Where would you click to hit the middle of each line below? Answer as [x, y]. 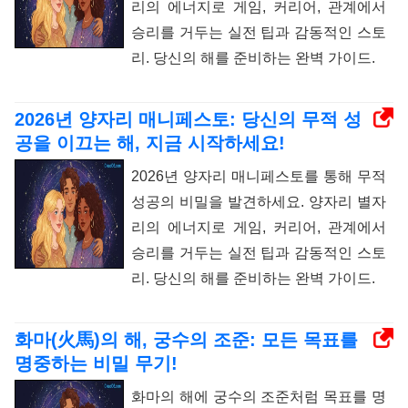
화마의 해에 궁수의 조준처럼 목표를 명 [259, 397]
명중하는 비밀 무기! [96, 364]
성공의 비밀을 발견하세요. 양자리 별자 [259, 202]
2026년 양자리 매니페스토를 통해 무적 [259, 177]
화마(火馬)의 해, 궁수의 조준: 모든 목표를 [186, 340]
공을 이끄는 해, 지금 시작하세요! [150, 143]
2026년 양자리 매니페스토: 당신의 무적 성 [188, 120]
